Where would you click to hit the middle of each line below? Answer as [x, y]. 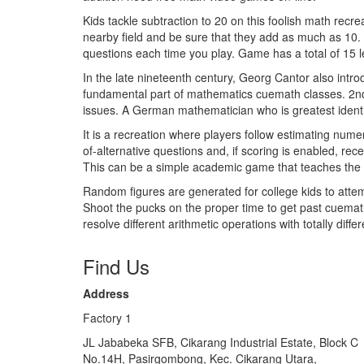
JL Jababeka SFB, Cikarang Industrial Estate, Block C [221, 342]
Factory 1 [107, 318]
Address [106, 293]
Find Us [116, 266]
